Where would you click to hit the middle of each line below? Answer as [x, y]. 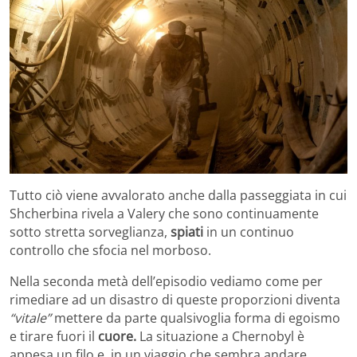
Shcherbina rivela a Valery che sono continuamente [164, 214]
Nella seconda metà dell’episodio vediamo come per [166, 282]
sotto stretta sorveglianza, [90, 232]
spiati [187, 232]
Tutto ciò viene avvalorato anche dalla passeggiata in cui [178, 196]
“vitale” [30, 318]
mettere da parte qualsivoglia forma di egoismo [196, 318]
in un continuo [249, 232]
